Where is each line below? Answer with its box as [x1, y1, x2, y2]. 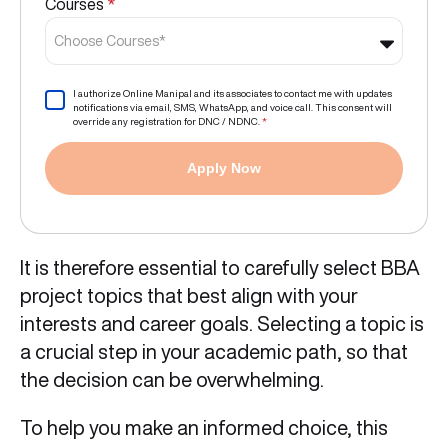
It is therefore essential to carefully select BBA [20, 257, 420, 279]
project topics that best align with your [20, 285, 358, 307]
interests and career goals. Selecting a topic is [20, 313, 424, 335]
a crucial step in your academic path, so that [20, 341, 408, 363]
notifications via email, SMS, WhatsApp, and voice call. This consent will [73, 102, 392, 113]
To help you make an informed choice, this [20, 417, 388, 439]
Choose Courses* [54, 34, 166, 48]
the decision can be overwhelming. [20, 369, 324, 391]
